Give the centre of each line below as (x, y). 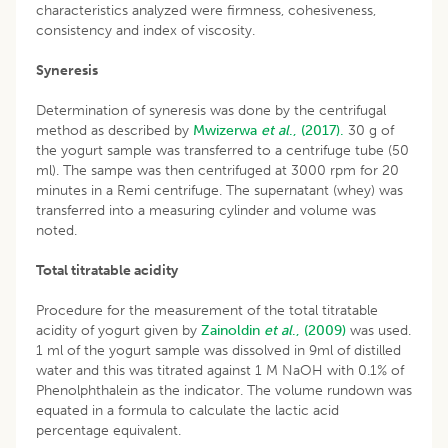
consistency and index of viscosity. (145, 30)
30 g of (369, 130)
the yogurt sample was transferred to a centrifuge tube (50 (222, 150)
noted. (56, 230)
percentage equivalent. (108, 430)
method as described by (114, 130)
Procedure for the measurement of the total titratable (207, 310)
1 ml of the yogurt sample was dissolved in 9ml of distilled (218, 350)
